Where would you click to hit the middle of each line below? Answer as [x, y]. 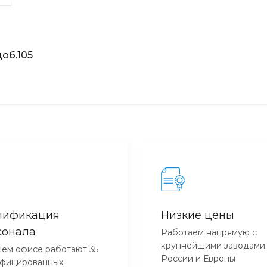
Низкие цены [198, 215]
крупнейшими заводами [213, 245]
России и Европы [198, 258]
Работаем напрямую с [209, 232]
